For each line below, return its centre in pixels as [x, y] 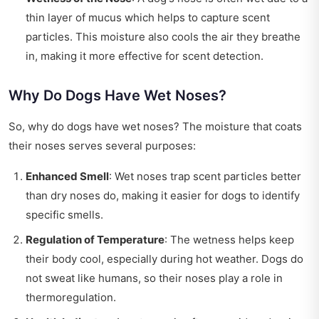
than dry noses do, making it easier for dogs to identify [163, 196]
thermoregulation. [71, 298]
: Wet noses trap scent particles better [205, 177]
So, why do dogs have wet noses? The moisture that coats [155, 127]
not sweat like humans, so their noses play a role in [154, 278]
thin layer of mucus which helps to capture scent [148, 18]
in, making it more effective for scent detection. [145, 56]
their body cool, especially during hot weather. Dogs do [164, 259]
